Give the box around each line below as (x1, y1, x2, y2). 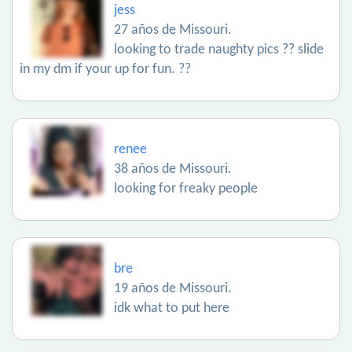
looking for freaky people (114, 181, 258, 196)
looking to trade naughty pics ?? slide (114, 42, 324, 57)
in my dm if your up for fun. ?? (20, 62, 191, 77)
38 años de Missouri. (114, 162, 232, 177)
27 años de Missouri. (114, 23, 232, 38)
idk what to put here (114, 301, 229, 316)
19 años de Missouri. (114, 281, 232, 296)
